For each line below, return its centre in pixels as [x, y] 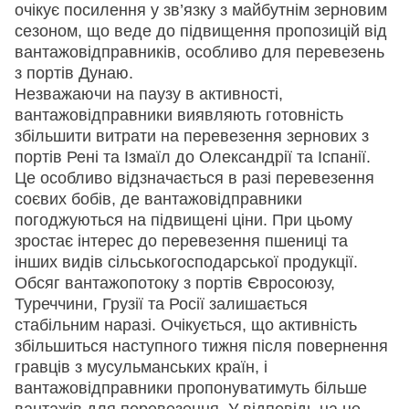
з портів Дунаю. [74, 73]
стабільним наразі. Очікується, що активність [186, 325]
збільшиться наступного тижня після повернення [201, 346]
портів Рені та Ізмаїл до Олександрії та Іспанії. [193, 157]
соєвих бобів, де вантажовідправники [158, 199]
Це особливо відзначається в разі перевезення [194, 178]
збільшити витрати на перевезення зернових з [192, 136]
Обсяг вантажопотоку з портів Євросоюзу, [175, 283]
